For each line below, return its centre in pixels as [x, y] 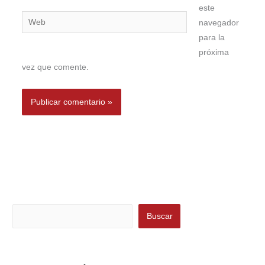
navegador [219, 23]
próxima [214, 53]
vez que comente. [55, 67]
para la [212, 38]
